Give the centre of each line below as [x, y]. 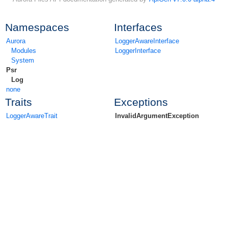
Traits [19, 102]
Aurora [16, 41]
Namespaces [37, 27]
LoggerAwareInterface [147, 41]
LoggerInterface [138, 50]
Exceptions [141, 102]
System [23, 60]
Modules [24, 50]
